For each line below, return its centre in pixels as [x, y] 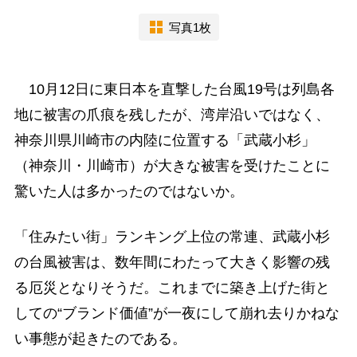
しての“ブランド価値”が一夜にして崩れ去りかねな [177, 313]
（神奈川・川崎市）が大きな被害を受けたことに [172, 165]
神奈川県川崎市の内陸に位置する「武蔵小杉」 [165, 140]
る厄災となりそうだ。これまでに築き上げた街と [172, 287]
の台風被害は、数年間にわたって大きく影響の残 [172, 262]
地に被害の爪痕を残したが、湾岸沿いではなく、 [172, 114]
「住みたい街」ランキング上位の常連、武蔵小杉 [172, 236]
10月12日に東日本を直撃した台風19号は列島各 [174, 89]
